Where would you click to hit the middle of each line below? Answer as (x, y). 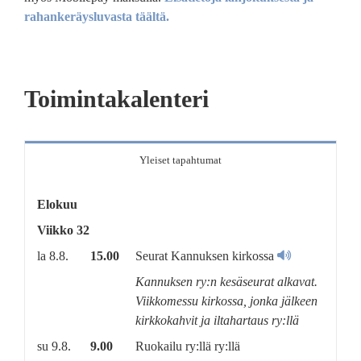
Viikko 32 (63, 230)
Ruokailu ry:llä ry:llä (187, 346)
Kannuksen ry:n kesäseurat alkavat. (226, 281)
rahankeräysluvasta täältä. (97, 16)
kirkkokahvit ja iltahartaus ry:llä (217, 320)
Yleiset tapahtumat (180, 160)
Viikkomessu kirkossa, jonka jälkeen (226, 301)
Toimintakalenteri (116, 99)
